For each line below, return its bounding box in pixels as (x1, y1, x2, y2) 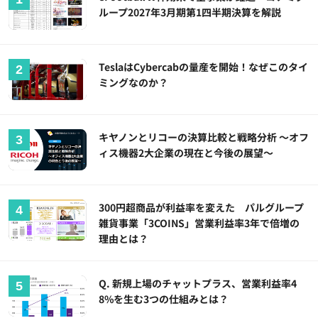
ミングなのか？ (99, 75, 169, 90)
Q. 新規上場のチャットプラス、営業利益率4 (99, 275, 297, 290)
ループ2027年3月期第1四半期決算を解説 (99, 5, 282, 20)
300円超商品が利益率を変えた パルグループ (99, 199, 305, 214)
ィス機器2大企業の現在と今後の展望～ (99, 145, 274, 160)
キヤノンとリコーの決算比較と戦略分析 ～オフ (99, 129, 309, 144)
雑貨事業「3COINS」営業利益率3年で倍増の (99, 215, 300, 230)
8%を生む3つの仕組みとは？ (99, 291, 229, 306)
